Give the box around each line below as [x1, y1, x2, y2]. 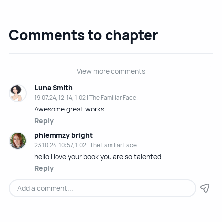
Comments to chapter [8, 25, 158, 45]
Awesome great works [34, 104, 104, 114]
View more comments [77, 66, 145, 76]
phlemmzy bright [34, 130, 93, 140]
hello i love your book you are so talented [34, 152, 161, 162]
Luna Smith [34, 83, 73, 93]
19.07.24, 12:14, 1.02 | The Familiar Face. [34, 93, 138, 102]
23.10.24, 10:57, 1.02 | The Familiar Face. [34, 141, 138, 150]
